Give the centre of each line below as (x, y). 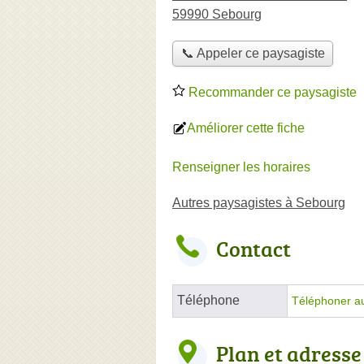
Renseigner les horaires (241, 167)
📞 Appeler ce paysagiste (253, 54)
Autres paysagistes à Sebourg (259, 202)
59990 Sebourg (217, 14)
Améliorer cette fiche (246, 128)
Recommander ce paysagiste (271, 92)
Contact (253, 248)
